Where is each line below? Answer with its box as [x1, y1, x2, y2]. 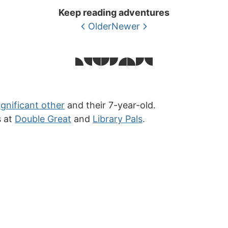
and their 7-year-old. [65, 100, 156, 110]
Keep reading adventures [59, 7, 169, 18]
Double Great [15, 113, 71, 124]
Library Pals [93, 113, 142, 124]
